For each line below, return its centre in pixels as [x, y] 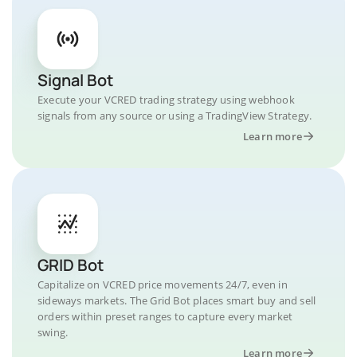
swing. [53, 332]
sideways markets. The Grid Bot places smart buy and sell [177, 300]
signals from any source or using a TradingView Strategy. [175, 116]
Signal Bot [75, 80]
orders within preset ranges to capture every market [165, 316]
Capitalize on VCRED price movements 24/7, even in [163, 284]
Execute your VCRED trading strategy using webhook [166, 100]
